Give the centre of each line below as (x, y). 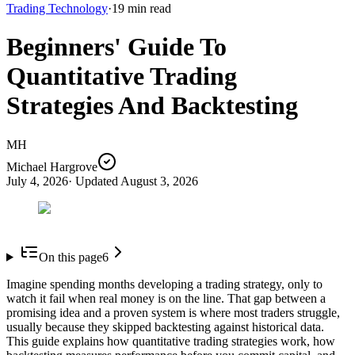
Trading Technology (57, 8)
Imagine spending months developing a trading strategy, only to (164, 284)
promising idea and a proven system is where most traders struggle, (173, 312)
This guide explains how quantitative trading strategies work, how (171, 341)
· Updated (93, 181)
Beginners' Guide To (116, 47)
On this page (70, 257)
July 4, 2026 (37, 181)
